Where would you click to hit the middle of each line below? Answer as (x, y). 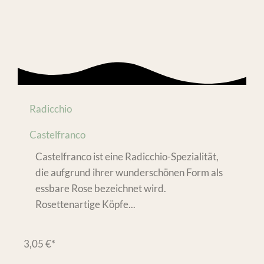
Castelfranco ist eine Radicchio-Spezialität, (127, 157)
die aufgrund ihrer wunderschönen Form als (129, 173)
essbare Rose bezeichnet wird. (101, 189)
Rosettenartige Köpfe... (85, 204)
